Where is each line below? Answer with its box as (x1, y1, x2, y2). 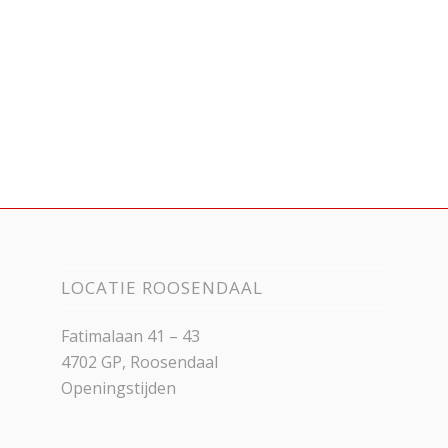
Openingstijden (61, 377, 177, 400)
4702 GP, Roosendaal (61, 351, 219, 374)
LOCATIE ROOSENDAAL (61, 276, 264, 300)
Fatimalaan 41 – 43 (61, 325, 201, 348)
